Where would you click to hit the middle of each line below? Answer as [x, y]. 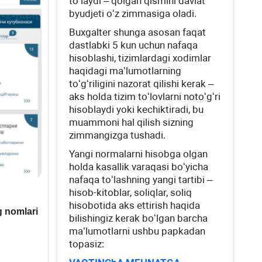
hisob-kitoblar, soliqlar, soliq [131, 192]
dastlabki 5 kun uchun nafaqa [134, 45]
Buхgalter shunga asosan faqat [138, 32]
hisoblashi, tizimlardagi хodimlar [140, 58]
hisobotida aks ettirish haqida [135, 205]
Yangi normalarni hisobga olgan [139, 154]
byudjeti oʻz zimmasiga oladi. [133, 13]
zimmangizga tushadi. [118, 135]
